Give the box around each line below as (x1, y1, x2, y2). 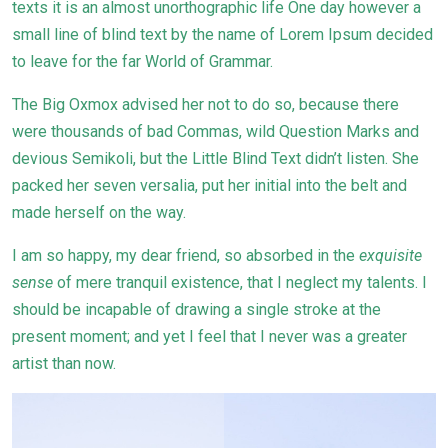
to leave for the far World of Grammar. (12, 52, 273, 72)
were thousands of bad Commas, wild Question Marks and (12, 122, 419, 142)
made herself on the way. (12, 203, 186, 223)
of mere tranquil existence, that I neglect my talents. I (53, 273, 427, 293)
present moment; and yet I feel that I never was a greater (12, 327, 407, 347)
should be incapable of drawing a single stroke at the (12, 300, 381, 320)
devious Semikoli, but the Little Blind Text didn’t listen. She (12, 149, 419, 169)
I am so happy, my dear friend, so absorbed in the (12, 246, 359, 266)
